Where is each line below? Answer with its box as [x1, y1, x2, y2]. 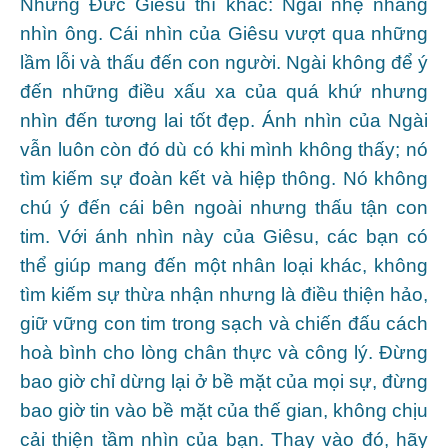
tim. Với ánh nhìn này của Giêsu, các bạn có [20, 225, 428, 247]
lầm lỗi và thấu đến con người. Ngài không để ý [20, 51, 428, 73]
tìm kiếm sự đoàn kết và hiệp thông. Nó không [20, 167, 428, 189]
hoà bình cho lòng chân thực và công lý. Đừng [20, 341, 428, 363]
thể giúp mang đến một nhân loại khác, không [20, 254, 428, 276]
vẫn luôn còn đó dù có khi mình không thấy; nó [20, 138, 428, 160]
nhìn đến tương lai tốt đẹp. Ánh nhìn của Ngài [20, 109, 428, 131]
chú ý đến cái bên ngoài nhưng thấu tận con [20, 196, 428, 218]
